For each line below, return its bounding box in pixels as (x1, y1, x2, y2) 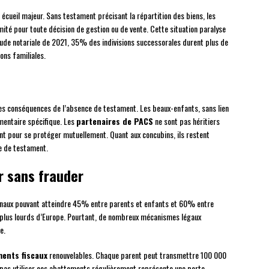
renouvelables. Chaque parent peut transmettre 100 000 (47, 249, 226, 262)
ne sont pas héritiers (153, 115, 220, 128)
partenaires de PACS (76, 115, 153, 128)
